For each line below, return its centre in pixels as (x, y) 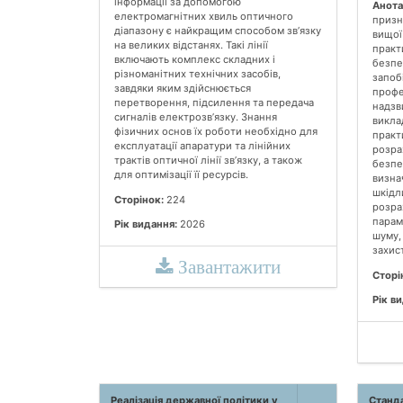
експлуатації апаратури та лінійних (202, 146)
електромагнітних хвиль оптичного (204, 17)
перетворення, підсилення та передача (214, 103)
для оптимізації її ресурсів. (181, 175)
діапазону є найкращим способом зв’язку (218, 31)
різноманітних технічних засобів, (197, 74)
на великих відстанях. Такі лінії (191, 45)
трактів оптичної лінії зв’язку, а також (208, 161)
